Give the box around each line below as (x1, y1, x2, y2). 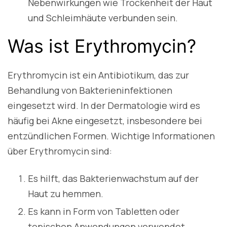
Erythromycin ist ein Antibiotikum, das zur (8, 69, 189, 82)
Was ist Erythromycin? (8, 35, 196, 58)
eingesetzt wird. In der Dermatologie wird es (8, 99, 200, 112)
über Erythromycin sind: (8, 145, 112, 158)
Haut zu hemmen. (28, 187, 103, 200)
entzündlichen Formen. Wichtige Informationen (8, 130, 215, 142)
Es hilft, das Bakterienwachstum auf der (28, 172, 199, 185)
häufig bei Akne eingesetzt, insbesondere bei (8, 115, 202, 127)
